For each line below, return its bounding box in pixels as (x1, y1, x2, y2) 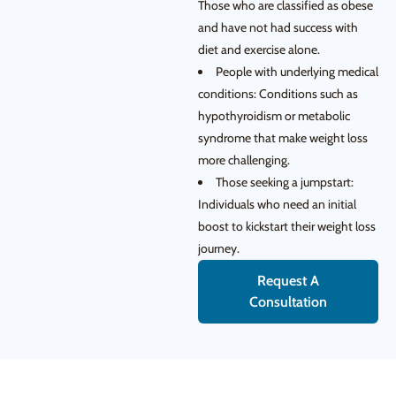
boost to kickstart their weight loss (198, 218, 376, 235)
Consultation (249, 293, 327, 311)
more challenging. (198, 152, 290, 169)
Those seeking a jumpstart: (216, 174, 354, 191)
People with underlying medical (216, 64, 378, 80)
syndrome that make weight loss (198, 130, 368, 147)
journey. (198, 240, 240, 257)
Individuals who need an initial (198, 196, 356, 213)
